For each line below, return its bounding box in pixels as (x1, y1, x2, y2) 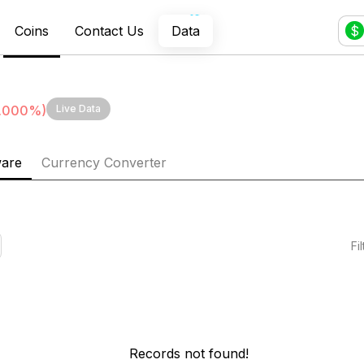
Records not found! (128, 345, 249, 362)
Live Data (55, 102, 101, 115)
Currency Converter (41, 154, 167, 171)
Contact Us (74, 22, 144, 39)
